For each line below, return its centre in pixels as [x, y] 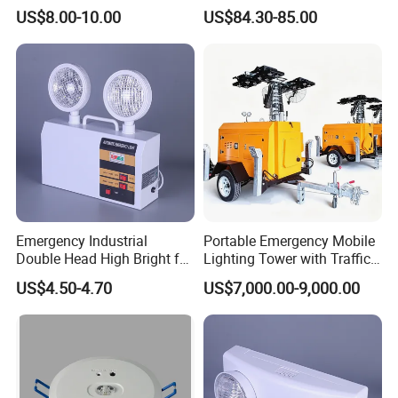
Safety [223, 277]
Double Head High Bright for [104, 259]
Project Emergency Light [92, 277]
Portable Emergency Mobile [289, 241]
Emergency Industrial [82, 241]
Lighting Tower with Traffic [287, 259]
